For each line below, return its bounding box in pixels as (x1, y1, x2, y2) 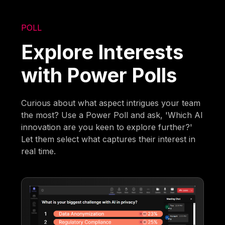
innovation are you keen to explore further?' (21, 122, 193, 133)
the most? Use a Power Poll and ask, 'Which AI (21, 110, 203, 121)
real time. (21, 146, 56, 157)
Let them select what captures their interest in (21, 134, 196, 145)
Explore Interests (21, 40, 184, 64)
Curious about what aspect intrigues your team (21, 98, 201, 108)
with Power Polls (21, 63, 177, 87)
